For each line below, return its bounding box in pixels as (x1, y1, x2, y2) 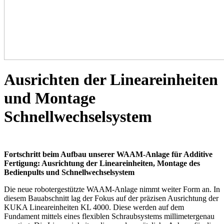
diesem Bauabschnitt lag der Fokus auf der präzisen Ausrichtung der (4, 193, 218, 202)
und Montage (4, 89, 95, 107)
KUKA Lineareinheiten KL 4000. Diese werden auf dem (4, 202, 184, 211)
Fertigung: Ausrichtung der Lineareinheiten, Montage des (4, 158, 200, 167)
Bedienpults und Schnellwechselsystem (4, 167, 134, 176)
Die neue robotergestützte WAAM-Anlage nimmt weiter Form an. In (4, 184, 220, 193)
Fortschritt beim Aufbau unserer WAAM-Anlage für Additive (4, 149, 212, 158)
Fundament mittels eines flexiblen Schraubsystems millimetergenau (4, 211, 214, 220)
